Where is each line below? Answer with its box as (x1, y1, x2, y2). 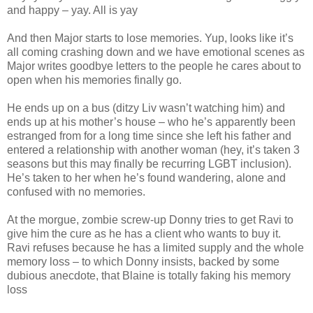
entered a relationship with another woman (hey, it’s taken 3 (7, 144, 300, 156)
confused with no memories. (7, 186, 145, 198)
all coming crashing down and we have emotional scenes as (7, 46, 305, 59)
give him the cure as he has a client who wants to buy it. (7, 228, 281, 240)
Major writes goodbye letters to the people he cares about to (7, 60, 301, 73)
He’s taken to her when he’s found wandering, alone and (7, 172, 286, 184)
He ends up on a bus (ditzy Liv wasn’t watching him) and (7, 102, 285, 115)
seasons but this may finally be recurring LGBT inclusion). (7, 158, 291, 170)
